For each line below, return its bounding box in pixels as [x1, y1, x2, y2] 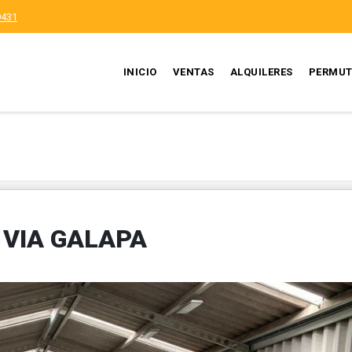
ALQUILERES [229, 66, 293, 78]
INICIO [123, 66, 157, 78]
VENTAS [172, 66, 214, 78]
